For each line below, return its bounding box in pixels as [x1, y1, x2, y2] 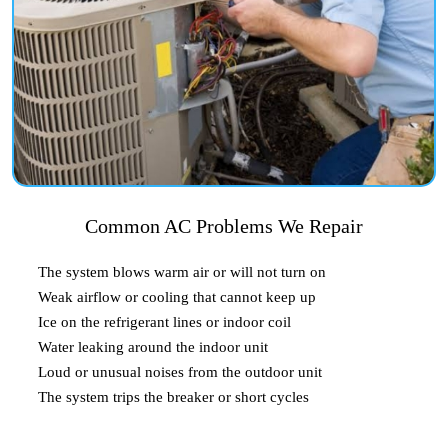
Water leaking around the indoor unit [38, 338, 268, 355]
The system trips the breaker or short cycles [38, 388, 309, 405]
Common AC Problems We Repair [85, 214, 363, 237]
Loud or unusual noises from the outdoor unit [38, 363, 322, 380]
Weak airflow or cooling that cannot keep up [38, 288, 316, 305]
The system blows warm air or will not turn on [38, 263, 326, 280]
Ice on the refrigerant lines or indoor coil [38, 313, 291, 330]
